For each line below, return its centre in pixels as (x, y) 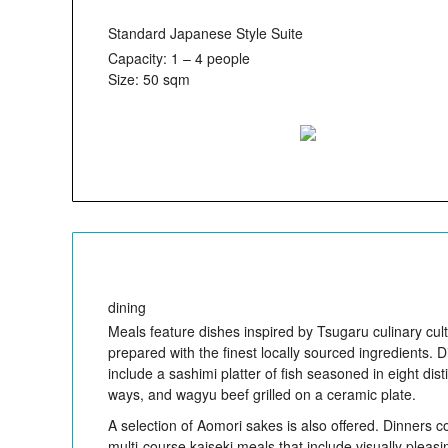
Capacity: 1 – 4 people (179, 57)
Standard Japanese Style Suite (205, 33)
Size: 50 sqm (149, 78)
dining (127, 306)
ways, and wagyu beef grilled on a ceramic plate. (262, 393)
